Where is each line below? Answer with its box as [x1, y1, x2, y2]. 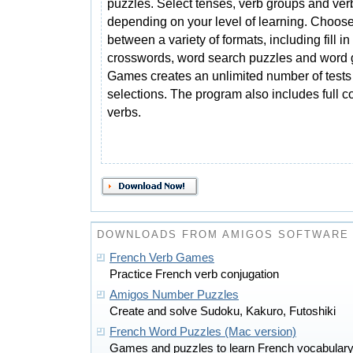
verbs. [107, 105, 141, 119]
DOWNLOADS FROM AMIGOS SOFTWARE [97, 229, 349, 240]
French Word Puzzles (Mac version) [110, 325, 296, 338]
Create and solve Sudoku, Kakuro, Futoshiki [110, 305, 336, 318]
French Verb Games [110, 251, 214, 264]
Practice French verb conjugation [110, 268, 279, 281]
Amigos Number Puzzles [110, 288, 239, 301]
